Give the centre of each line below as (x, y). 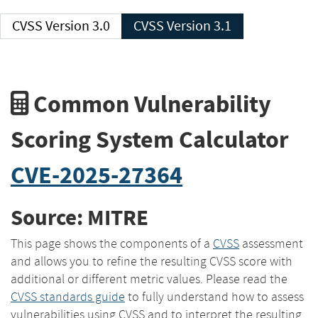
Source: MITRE (79, 218)
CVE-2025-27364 (97, 175)
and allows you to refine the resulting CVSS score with (152, 261)
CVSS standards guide (68, 296)
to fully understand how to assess (214, 296)
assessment (271, 243)
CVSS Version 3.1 (199, 26)
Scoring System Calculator (150, 139)
